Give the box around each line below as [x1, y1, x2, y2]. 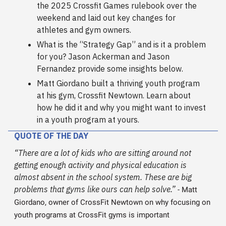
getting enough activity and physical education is [14, 159, 187, 170]
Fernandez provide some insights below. [37, 63, 183, 74]
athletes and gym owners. [37, 24, 131, 35]
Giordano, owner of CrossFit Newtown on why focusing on [14, 197, 210, 207]
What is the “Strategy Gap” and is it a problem [37, 39, 206, 49]
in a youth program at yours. [37, 114, 139, 125]
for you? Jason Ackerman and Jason [37, 51, 169, 62]
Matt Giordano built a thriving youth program [37, 78, 200, 88]
